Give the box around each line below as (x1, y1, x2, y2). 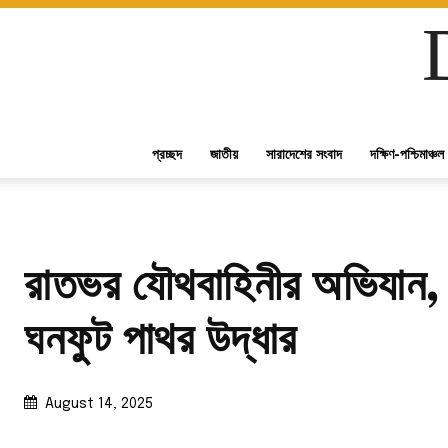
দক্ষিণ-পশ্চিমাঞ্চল (370, 144, 444, 163)
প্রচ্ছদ (152, 144, 182, 163)
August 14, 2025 (45, 397, 153, 412)
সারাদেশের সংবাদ (266, 144, 342, 163)
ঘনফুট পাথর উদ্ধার (24, 318, 297, 366)
